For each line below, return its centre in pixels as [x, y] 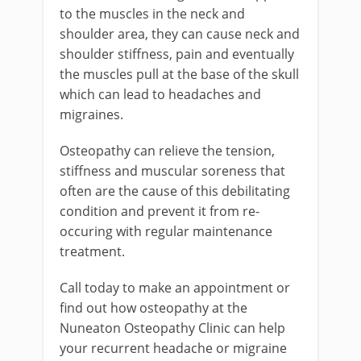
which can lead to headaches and [160, 95]
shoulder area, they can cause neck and [180, 34]
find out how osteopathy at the [154, 308]
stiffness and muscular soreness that [172, 171]
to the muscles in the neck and [152, 14]
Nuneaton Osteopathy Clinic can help [172, 328]
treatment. [92, 252]
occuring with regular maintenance [166, 232]
